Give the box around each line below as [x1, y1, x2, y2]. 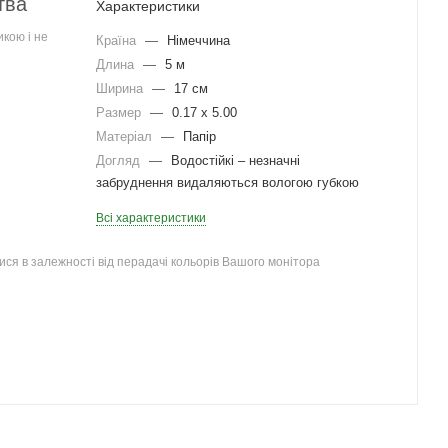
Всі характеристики [96, 211, 206, 225]
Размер [96, 105, 145, 120]
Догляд [96, 153, 144, 168]
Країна [96, 33, 140, 48]
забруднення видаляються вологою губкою [96, 175, 359, 190]
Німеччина [167, 33, 230, 48]
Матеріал [96, 129, 156, 144]
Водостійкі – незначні [171, 153, 300, 168]
